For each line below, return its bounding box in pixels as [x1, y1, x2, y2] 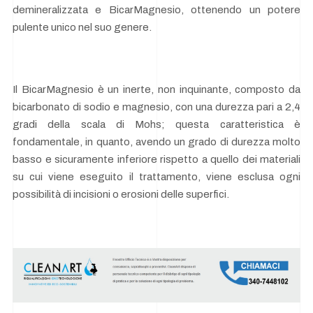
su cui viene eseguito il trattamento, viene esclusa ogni [13, 171, 300, 183]
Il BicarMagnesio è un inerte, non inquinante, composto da [13, 84, 300, 96]
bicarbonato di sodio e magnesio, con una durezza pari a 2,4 [13, 101, 300, 113]
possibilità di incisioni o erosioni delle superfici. [13, 189, 229, 201]
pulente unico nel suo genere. [13, 22, 152, 34]
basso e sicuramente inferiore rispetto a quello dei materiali [13, 154, 300, 166]
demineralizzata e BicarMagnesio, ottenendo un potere [13, 4, 300, 16]
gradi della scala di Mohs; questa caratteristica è [13, 119, 300, 131]
